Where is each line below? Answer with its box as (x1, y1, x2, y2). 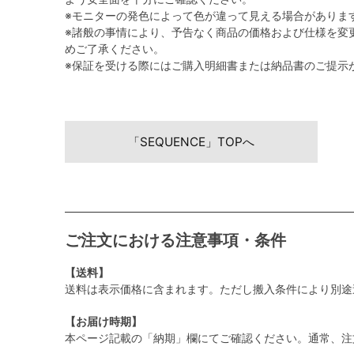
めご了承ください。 (65, 42, 164, 55)
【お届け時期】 (65, 314, 142, 328)
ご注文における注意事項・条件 (65, 231, 286, 250)
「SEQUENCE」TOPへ (128, 134, 254, 149)
